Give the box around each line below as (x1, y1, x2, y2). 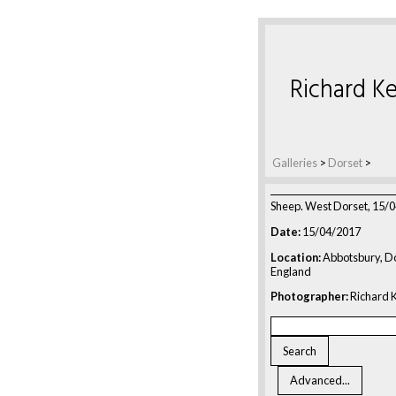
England (270, 263, 311, 278)
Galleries (272, 156, 317, 170)
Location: (270, 249, 321, 264)
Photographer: (270, 289, 348, 304)
